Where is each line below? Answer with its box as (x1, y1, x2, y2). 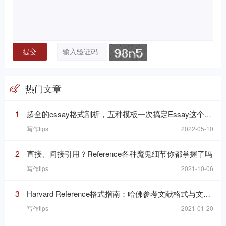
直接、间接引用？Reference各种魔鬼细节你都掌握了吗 (27, 148, 212, 159)
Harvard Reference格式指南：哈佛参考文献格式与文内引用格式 (27, 188, 203, 199)
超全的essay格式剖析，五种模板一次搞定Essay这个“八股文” (27, 108, 204, 120)
